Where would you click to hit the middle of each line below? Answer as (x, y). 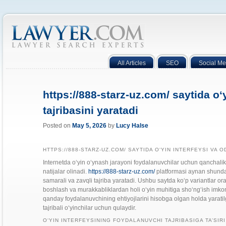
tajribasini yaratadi (91, 110)
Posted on (58, 126)
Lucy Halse (132, 126)
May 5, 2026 (90, 126)
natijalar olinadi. (66, 171)
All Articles (132, 63)
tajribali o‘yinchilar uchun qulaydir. (90, 208)
